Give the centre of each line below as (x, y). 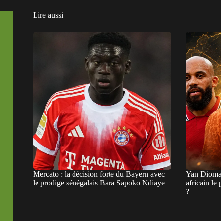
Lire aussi (48, 15)
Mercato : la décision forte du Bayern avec (99, 174)
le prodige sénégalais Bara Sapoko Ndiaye (99, 183)
